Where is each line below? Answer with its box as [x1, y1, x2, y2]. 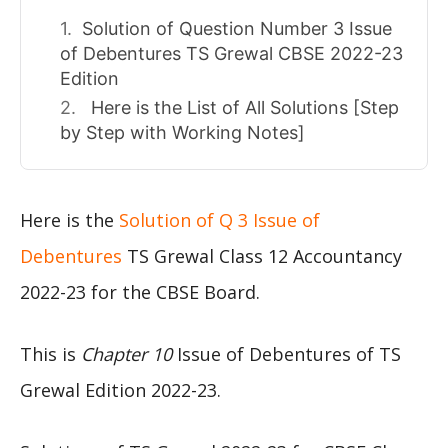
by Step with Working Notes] [60, 122, 305, 144]
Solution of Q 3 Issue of [119, 208, 320, 233]
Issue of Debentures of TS [172, 342, 401, 367]
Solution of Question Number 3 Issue [82, 18, 392, 40]
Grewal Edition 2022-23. [20, 378, 221, 403]
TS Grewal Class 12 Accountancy [122, 244, 402, 269]
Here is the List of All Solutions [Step [86, 97, 399, 119]
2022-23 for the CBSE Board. [20, 280, 260, 305]
